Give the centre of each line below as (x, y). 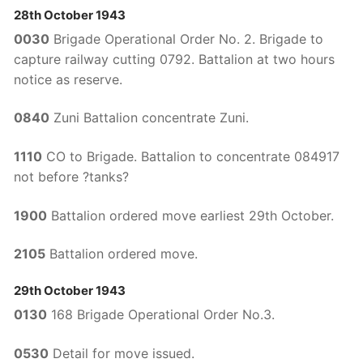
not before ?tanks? (71, 176)
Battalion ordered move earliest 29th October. (190, 215)
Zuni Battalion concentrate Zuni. (149, 118)
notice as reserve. (68, 79)
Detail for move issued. (122, 353)
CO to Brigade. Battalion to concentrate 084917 (191, 156)
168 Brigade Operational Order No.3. (161, 314)
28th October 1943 (70, 15)
